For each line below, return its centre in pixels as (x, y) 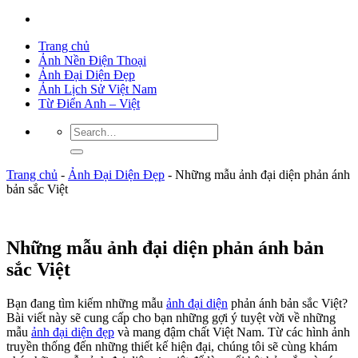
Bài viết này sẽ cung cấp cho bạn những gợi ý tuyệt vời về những (171, 317)
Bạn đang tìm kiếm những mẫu (86, 303)
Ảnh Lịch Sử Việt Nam (97, 89)
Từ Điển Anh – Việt (89, 103)
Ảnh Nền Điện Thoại (92, 60)
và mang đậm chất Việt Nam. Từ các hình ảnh (232, 332)
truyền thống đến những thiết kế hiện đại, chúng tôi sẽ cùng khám (172, 346)
